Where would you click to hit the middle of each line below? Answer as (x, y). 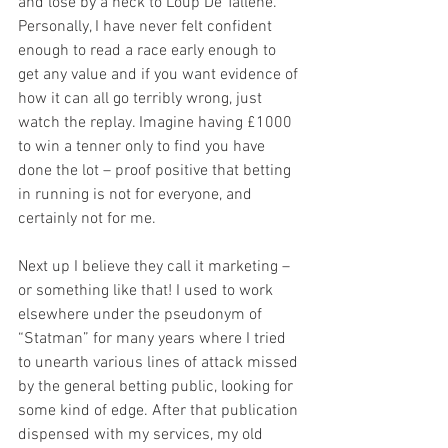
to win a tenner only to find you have (143, 147)
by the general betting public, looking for (157, 387)
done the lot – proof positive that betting (156, 171)
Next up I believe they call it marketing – (156, 267)
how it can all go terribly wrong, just (142, 99)
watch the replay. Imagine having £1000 (157, 123)
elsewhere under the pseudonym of (142, 315)
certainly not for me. (89, 219)
